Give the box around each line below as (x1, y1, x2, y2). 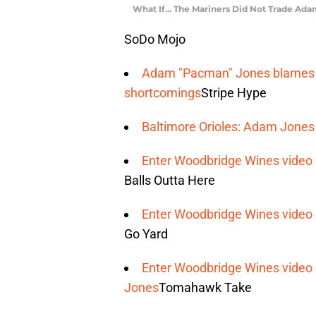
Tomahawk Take (159, 279, 252, 295)
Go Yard (124, 226, 168, 241)
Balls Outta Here (124, 172, 215, 188)
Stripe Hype (201, 85, 267, 100)
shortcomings (124, 85, 201, 100)
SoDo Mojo (124, 31, 186, 47)
